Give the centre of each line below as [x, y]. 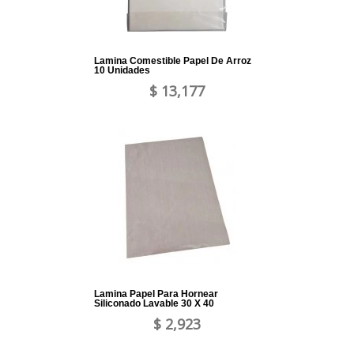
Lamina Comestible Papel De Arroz [173, 61]
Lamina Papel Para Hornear [156, 294]
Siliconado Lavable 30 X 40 [154, 304]
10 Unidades [122, 71]
